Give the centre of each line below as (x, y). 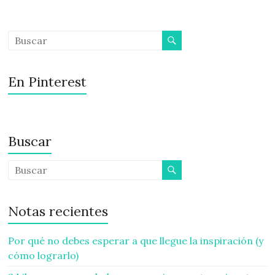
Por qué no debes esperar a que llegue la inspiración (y (136, 241)
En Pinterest (48, 82)
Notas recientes (58, 211)
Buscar (30, 141)
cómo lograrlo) (44, 256)
